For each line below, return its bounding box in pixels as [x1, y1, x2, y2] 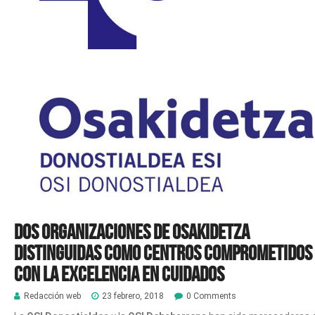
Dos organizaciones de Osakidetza [14, 220, 250, 243]
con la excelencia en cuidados [14, 262, 224, 285]
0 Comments [186, 291, 236, 301]
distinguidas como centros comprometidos [14, 241, 312, 264]
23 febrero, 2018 [102, 291, 164, 301]
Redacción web [24, 291, 81, 301]
